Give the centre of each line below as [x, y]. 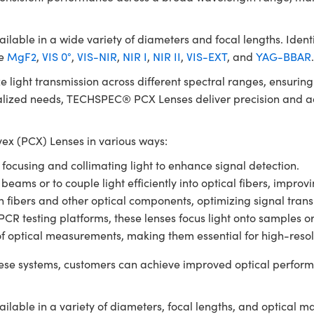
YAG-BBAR [283, 56]
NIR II [166, 56]
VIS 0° [56, 56]
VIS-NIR [97, 56]
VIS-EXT [206, 56]
